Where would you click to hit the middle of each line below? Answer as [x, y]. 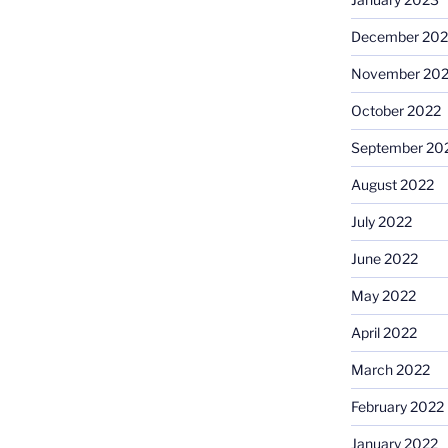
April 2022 [383, 332]
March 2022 [390, 369]
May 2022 [383, 295]
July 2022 [381, 221]
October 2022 [395, 110]
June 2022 [384, 258]
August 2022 [392, 184]
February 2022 [397, 406]
